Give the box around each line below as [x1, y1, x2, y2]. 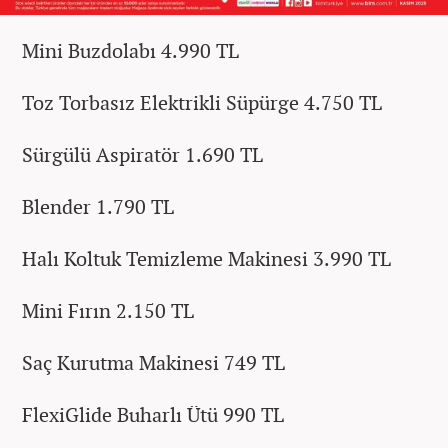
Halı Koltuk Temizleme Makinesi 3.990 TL [22, 245, 391, 273]
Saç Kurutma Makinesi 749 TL [22, 349, 285, 377]
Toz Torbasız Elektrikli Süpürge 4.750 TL [22, 89, 382, 117]
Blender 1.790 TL [22, 193, 174, 221]
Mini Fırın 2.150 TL [22, 297, 194, 325]
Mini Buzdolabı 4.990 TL [22, 37, 239, 65]
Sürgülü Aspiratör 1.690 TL [22, 141, 263, 169]
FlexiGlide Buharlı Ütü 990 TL [22, 401, 284, 429]
